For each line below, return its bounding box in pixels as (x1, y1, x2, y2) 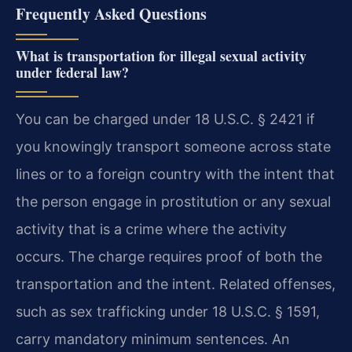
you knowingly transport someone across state (16, 137, 331, 155)
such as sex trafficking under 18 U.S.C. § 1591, (16, 302, 320, 320)
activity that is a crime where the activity (16, 220, 287, 237)
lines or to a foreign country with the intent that (16, 165, 335, 182)
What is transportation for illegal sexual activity (16, 45, 306, 66)
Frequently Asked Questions (16, 2, 207, 25)
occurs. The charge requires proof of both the (16, 247, 322, 265)
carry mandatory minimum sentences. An (16, 330, 290, 347)
